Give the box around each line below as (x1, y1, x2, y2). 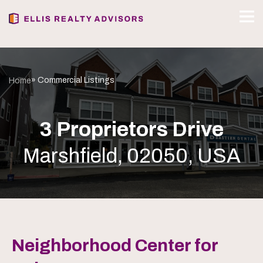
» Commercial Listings (31, 76, 114, 85)
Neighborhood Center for (12, 236, 218, 255)
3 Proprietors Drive (39, 118, 224, 140)
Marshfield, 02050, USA (22, 144, 241, 167)
